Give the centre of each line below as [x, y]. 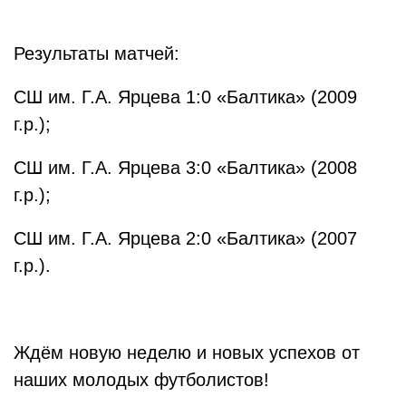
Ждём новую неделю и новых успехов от [187, 353]
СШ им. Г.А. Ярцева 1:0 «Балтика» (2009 [185, 97]
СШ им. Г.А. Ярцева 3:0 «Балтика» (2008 [185, 168]
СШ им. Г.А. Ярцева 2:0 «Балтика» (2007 [185, 238]
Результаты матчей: [99, 53]
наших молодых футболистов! [141, 380]
